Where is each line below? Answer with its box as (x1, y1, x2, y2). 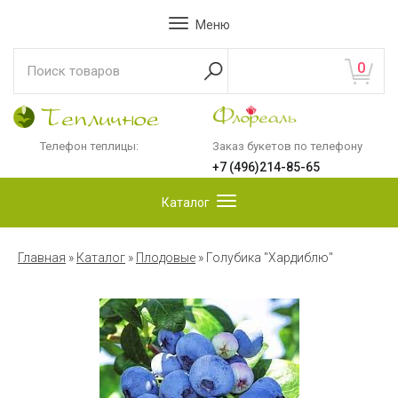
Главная (18, 251, 66, 266)
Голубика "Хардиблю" (206, 251, 333, 266)
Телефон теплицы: (40, 139, 139, 154)
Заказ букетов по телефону (212, 139, 362, 154)
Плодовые (136, 251, 195, 266)
